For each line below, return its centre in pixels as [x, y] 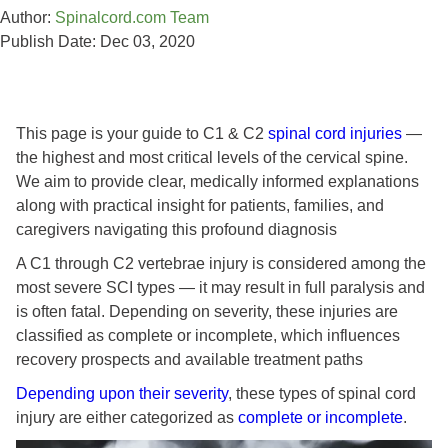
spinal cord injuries [333, 134]
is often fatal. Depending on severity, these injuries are [207, 312]
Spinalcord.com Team [132, 17]
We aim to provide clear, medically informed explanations [217, 182]
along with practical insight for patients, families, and [200, 206]
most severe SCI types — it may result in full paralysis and [220, 288]
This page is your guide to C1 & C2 [140, 134]
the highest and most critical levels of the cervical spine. [212, 158]
